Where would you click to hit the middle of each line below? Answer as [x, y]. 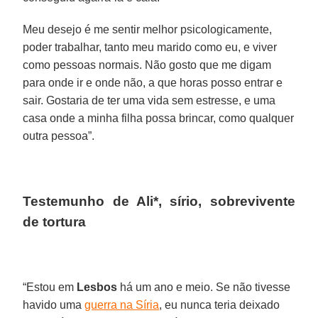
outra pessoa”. [59, 136]
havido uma [54, 305]
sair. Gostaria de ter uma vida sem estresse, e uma [149, 100]
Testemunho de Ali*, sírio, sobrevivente [159, 201]
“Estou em [50, 287]
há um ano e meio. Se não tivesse [204, 287]
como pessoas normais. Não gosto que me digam [147, 65]
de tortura [55, 221]
